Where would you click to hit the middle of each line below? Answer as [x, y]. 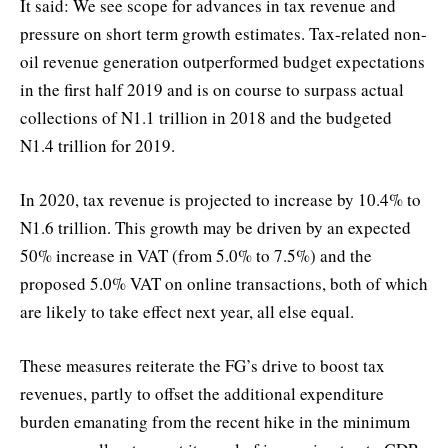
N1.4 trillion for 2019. [97, 145]
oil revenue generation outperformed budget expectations [222, 61]
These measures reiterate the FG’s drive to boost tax [202, 365]
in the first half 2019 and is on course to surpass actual [212, 89]
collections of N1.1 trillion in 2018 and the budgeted [206, 117]
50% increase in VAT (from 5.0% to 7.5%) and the [196, 255]
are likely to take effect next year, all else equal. [187, 311]
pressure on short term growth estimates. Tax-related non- [223, 33]
